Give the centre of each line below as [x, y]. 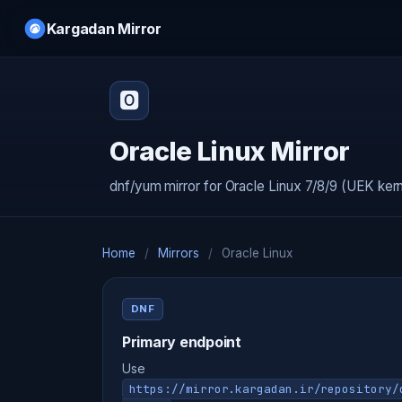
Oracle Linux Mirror [230, 151]
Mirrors [179, 253]
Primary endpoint [181, 341]
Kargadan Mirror [104, 28]
